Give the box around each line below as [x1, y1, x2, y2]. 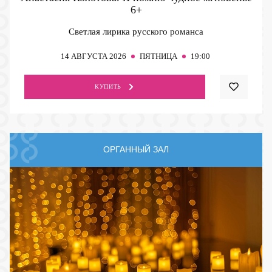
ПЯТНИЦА [139, 51, 177, 61]
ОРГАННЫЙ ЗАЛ [103, 144, 169, 155]
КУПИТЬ [95, 83, 121, 90]
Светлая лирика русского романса [69, 26, 203, 36]
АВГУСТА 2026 [70, 51, 126, 61]
